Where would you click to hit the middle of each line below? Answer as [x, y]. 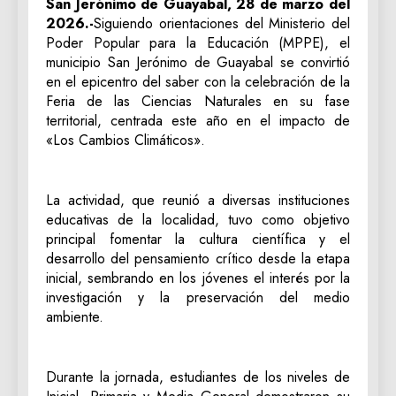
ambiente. [75, 316]
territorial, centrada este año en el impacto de [198, 120]
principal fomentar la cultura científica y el [198, 239]
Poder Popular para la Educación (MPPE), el [198, 42]
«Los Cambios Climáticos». [126, 140]
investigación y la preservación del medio [198, 297]
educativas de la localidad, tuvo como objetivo [198, 219]
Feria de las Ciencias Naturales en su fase [198, 101]
